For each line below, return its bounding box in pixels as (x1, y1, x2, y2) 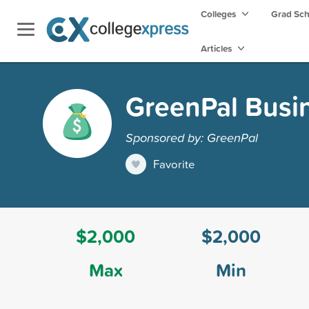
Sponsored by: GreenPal (126, 128, 258, 146)
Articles (201, 41, 234, 55)
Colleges (201, 7, 236, 21)
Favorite (153, 155, 195, 172)
